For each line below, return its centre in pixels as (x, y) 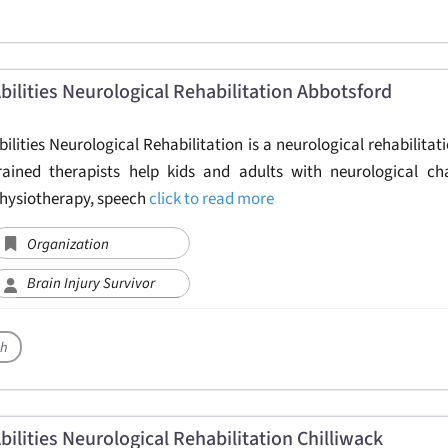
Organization (67, 244)
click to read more (211, 198)
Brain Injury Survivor (90, 283)
